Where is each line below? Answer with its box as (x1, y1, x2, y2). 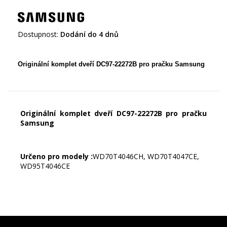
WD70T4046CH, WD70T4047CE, (93, 152, 199, 162)
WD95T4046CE (20, 161, 70, 171)
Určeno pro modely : (20, 152, 93, 162)
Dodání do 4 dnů (60, 29, 119, 40)
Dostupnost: (18, 29, 58, 40)
